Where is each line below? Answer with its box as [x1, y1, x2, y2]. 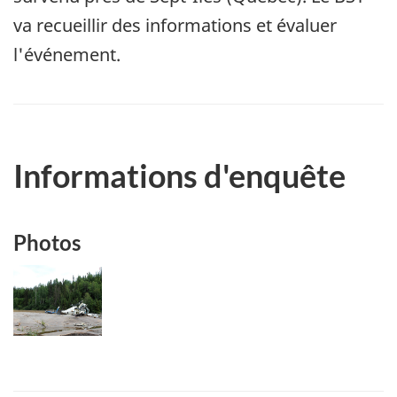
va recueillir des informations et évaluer [13, 12, 337, 37]
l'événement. [13, 42, 121, 66]
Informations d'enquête [13, 155, 346, 195]
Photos [13, 230, 81, 256]
